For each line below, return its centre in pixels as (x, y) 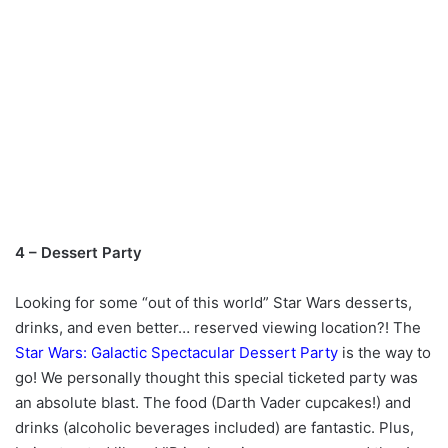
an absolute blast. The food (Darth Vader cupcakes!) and (213, 403)
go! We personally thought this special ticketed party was (216, 378)
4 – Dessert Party (78, 253)
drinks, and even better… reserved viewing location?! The (218, 328)
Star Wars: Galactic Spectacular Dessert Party (176, 353)
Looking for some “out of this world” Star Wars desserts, (213, 303)
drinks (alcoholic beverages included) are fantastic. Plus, (214, 428)
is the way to (384, 353)
